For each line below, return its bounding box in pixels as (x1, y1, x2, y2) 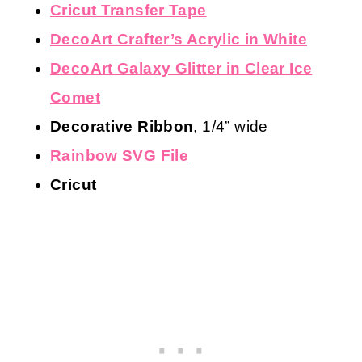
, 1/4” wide (193, 117, 268, 135)
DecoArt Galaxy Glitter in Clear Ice (50, 59, 313, 77)
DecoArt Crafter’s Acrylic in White (50, 30, 307, 48)
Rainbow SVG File (50, 146, 189, 164)
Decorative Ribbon (50, 117, 194, 135)
